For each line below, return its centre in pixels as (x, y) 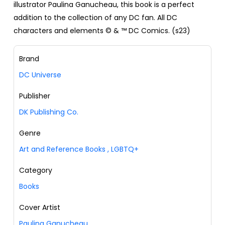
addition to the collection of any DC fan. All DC (95, 18)
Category (36, 171)
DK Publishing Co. (49, 112)
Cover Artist (40, 208)
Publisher (35, 96)
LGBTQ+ (124, 149)
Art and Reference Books (62, 149)
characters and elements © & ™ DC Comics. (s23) (102, 31)
